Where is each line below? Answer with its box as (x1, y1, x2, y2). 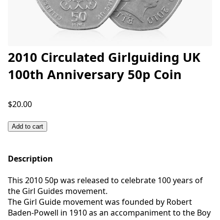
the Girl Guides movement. (8, 186, 108, 196)
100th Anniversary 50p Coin (8, 66, 182, 83)
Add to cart (12, 123, 43, 130)
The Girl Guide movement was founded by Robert (8, 196, 192, 207)
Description (8, 153, 53, 164)
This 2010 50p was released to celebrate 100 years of (8, 175, 203, 186)
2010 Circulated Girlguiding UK (8, 49, 200, 66)
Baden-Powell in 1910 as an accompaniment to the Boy (8, 207, 211, 218)
